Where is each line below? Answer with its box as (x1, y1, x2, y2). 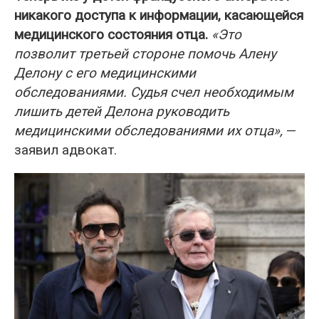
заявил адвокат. (14, 141, 117, 158)
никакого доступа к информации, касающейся (14, 6, 303, 23)
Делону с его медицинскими (14, 64, 196, 81)
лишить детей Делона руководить (14, 103, 229, 120)
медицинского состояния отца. (14, 26, 208, 43)
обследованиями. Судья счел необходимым (14, 83, 293, 100)
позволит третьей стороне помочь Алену (14, 45, 276, 62)
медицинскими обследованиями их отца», (14, 122, 283, 139)
